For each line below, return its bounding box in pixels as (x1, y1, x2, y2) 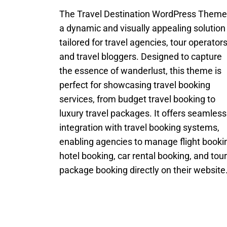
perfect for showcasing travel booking (59, 80, 210, 90)
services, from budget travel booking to (59, 94, 215, 104)
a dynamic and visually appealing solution (59, 23, 225, 33)
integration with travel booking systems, (59, 122, 219, 133)
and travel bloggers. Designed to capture (59, 51, 222, 62)
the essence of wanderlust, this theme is (59, 65, 221, 76)
